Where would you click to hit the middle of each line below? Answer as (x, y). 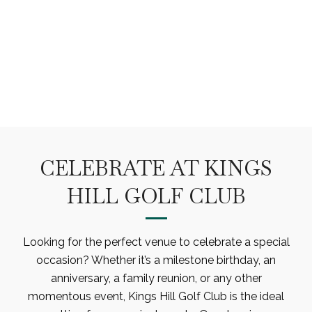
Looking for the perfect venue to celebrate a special (156, 242)
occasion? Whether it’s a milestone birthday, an (156, 260)
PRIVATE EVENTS (156, 36)
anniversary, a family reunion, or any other (156, 279)
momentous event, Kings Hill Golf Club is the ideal (156, 297)
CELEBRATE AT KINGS (156, 169)
